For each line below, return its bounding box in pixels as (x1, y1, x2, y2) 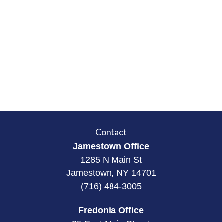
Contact (95, 126, 127, 137)
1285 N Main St (80, 155, 142, 165)
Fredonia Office (78, 205, 144, 215)
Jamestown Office (73, 141, 149, 151)
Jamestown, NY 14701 (66, 168, 156, 178)
